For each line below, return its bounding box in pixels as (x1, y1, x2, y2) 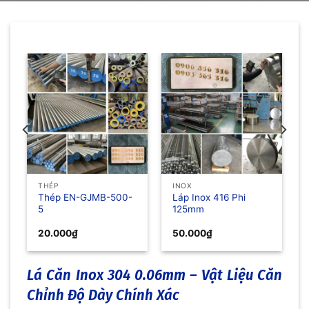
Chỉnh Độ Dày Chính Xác (27, 285, 179, 304)
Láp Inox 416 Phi (172, 191, 246, 203)
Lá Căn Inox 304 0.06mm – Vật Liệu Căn (27, 265, 282, 284)
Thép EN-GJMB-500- (38, 191, 133, 203)
